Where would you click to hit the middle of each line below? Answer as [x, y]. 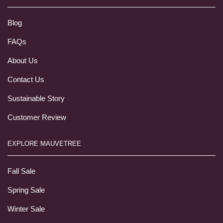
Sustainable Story [36, 98]
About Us [23, 60]
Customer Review [37, 117]
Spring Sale [26, 190]
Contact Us [26, 79]
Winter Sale [26, 209]
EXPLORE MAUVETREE [44, 143]
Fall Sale [21, 171]
